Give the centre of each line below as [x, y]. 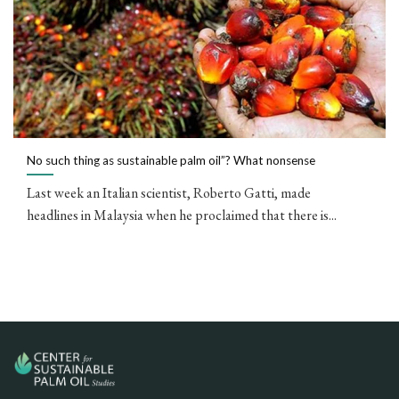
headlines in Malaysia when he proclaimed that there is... [182, 216]
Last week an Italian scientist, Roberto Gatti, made [169, 193]
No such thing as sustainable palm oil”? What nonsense [171, 160]
